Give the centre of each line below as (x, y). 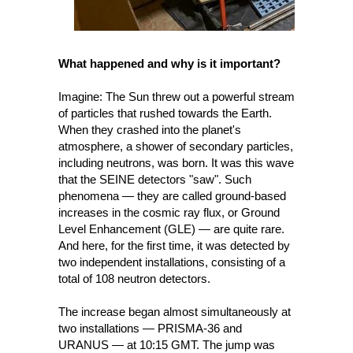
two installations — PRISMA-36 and (150, 328)
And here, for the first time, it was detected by (174, 245)
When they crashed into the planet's (150, 130)
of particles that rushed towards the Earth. (165, 113)
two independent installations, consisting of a (172, 262)
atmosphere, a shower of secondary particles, (176, 146)
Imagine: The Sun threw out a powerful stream (176, 97)
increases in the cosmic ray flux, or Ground (169, 212)
